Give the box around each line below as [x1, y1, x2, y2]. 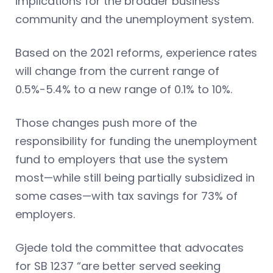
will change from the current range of [15, 63, 219, 79]
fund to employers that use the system [15, 152, 228, 168]
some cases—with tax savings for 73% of [15, 188, 238, 204]
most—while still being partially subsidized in [15, 170, 255, 186]
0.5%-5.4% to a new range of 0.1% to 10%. [15, 82, 232, 97]
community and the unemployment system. [15, 12, 253, 27]
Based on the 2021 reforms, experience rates [15, 45, 257, 61]
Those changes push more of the [15, 115, 197, 131]
